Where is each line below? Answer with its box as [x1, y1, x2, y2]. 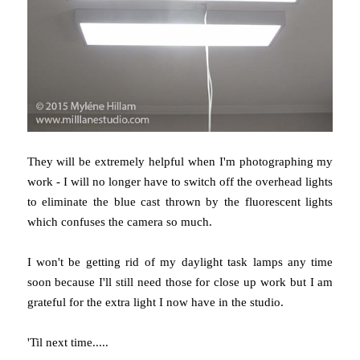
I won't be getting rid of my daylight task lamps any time [27, 256, 333, 269]
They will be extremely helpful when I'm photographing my [27, 155, 333, 169]
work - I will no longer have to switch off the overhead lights [27, 175, 333, 189]
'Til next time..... [27, 336, 108, 350]
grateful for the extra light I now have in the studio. [27, 296, 284, 309]
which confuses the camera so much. [27, 215, 212, 229]
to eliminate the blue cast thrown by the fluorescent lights [27, 195, 333, 209]
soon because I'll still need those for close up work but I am [27, 276, 333, 289]
